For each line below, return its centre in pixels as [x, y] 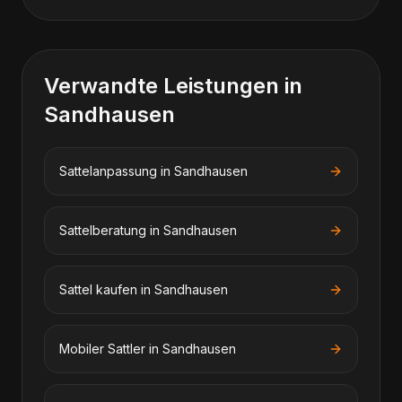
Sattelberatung [103, 230]
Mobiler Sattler [102, 349]
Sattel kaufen [98, 289]
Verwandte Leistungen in [173, 86]
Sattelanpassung [108, 171]
